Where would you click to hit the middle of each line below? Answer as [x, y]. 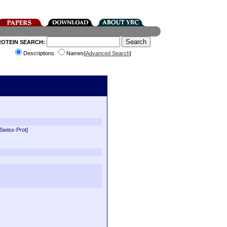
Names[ [76, 53]
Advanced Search [107, 53]
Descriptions [39, 53]
